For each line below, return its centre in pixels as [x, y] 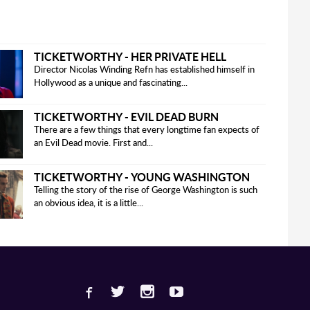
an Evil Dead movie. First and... [93, 143]
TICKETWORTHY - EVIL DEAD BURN [126, 116]
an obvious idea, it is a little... [88, 203]
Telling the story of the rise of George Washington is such [145, 190]
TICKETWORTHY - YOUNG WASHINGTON [142, 176]
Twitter [219, 289]
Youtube [280, 289]
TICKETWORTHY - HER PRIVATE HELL [130, 56]
